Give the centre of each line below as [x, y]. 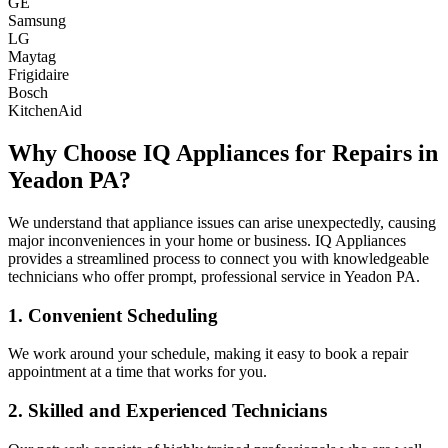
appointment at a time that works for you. [137, 372]
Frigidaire [38, 75]
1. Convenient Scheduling [113, 315]
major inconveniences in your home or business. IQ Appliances [207, 240]
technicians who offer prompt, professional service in [176, 276]
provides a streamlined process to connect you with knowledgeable [218, 258]
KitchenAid [45, 111]
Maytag [32, 57]
